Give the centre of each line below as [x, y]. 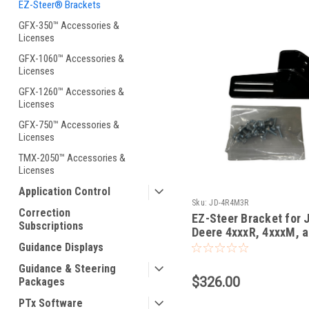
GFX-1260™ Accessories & [71, 92]
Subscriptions [51, 226]
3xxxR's [211, 246]
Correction [44, 213]
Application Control [64, 191]
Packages [42, 282]
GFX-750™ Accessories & [69, 125]
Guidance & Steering [67, 269]
